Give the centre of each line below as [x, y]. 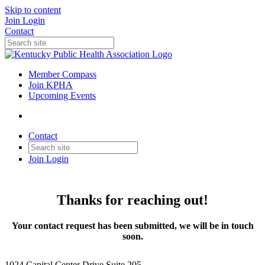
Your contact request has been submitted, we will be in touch [132, 226]
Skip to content [33, 10]
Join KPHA [51, 85]
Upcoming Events [62, 96]
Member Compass [62, 74]
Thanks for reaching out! [132, 200]
